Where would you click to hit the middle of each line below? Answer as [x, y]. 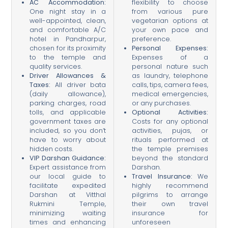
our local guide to [68, 177]
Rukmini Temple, [68, 204]
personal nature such [170, 67]
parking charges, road [68, 103]
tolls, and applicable [68, 112]
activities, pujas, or [170, 131]
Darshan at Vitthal [68, 195]
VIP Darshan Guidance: [68, 158]
